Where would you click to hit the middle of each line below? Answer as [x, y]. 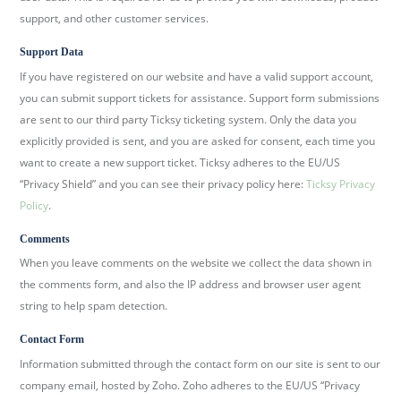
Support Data [52, 51]
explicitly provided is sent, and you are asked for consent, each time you [198, 141]
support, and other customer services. [115, 18]
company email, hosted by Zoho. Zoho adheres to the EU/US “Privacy [190, 386]
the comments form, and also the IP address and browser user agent [191, 285]
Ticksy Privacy [341, 183]
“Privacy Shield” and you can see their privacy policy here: [163, 183]
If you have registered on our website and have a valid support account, [197, 76]
